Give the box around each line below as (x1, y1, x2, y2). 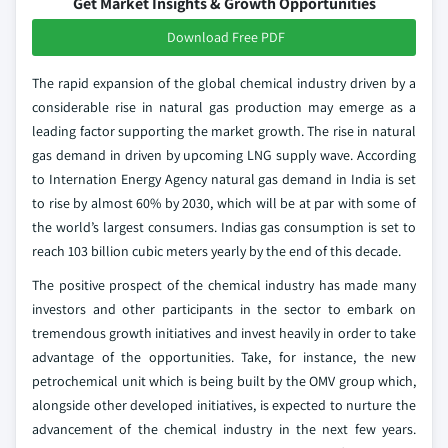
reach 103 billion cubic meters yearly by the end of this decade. (32, 242, 410, 260)
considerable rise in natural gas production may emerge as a (32, 98, 416, 116)
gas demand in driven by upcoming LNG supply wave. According (32, 146, 416, 164)
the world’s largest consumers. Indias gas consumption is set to (32, 218, 416, 236)
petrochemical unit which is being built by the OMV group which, (32, 372, 416, 390)
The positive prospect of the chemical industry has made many (32, 276, 416, 294)
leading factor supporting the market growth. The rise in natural (32, 122, 416, 140)
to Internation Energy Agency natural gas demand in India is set (32, 170, 416, 188)
